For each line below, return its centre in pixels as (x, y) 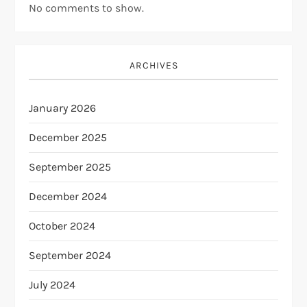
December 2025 (68, 137)
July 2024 (52, 284)
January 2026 (63, 108)
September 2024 (70, 255)
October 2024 (62, 225)
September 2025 (70, 167)
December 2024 (68, 196)
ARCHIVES (153, 65)
